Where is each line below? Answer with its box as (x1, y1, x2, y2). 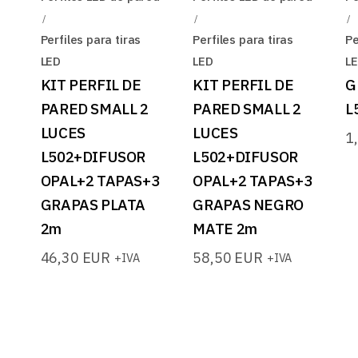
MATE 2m (193, 219, 257, 239)
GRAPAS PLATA (40, 195, 146, 215)
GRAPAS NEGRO (193, 195, 304, 215)
